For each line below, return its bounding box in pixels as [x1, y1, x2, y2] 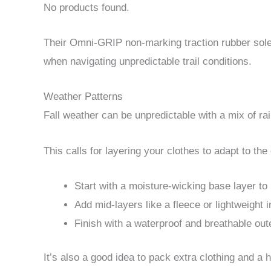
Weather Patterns [44, 91, 123, 103]
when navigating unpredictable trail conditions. [44, 56, 252, 68]
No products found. [44, 1, 129, 13]
